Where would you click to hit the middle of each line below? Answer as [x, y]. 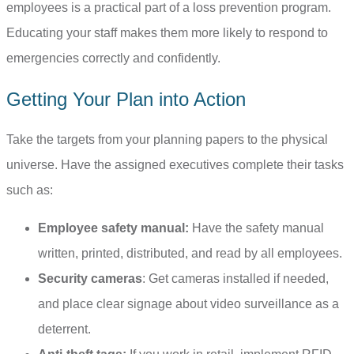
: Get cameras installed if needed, [235, 278]
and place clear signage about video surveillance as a [188, 303]
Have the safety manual [256, 228]
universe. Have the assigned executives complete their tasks [175, 164]
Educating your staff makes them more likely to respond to [167, 32]
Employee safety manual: [113, 228]
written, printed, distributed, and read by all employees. [192, 253]
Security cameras [90, 278]
